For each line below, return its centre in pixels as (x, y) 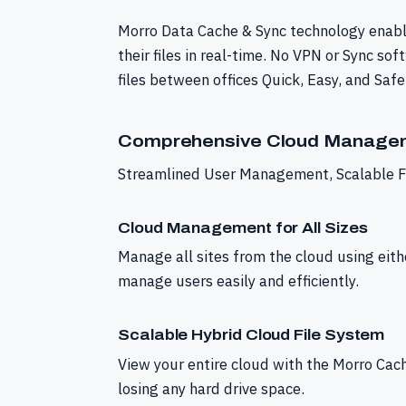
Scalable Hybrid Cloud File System (251, 335)
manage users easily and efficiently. (238, 281)
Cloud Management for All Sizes (243, 227)
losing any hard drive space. (211, 389)
